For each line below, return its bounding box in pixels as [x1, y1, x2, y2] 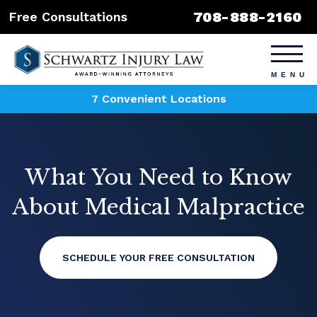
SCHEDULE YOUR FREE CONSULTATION [62, 252, 255, 263]
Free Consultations [8, 9, 127, 24]
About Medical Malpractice [12, 194, 305, 220]
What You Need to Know [25, 164, 292, 190]
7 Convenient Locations [91, 92, 226, 105]
